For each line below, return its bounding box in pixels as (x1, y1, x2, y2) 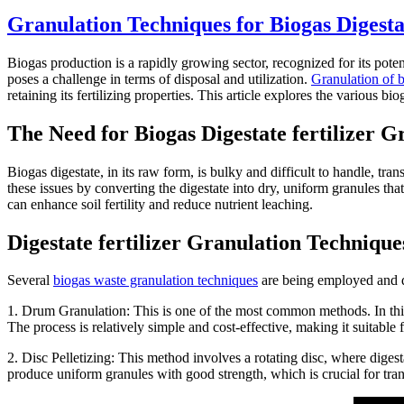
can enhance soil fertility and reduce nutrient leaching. (7, 196, 313, 212)
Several (7, 272, 53, 289)
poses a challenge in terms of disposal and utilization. (7, 70, 311, 87)
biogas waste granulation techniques (53, 272, 258, 289)
